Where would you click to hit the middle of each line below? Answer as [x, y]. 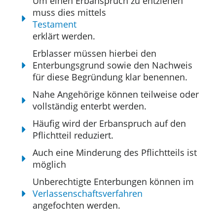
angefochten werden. [77, 205]
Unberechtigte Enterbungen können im [113, 182]
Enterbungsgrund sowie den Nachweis [113, 65]
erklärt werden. [64, 36]
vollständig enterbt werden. [90, 106]
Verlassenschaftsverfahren [88, 194]
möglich [50, 165]
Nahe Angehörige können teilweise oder [116, 94]
